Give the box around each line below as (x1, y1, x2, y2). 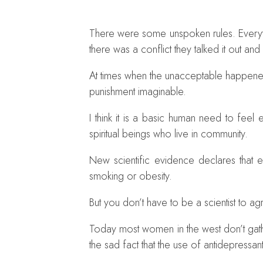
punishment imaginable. (89, 83, 186, 99)
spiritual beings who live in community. (89, 126, 248, 141)
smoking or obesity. (89, 168, 172, 184)
